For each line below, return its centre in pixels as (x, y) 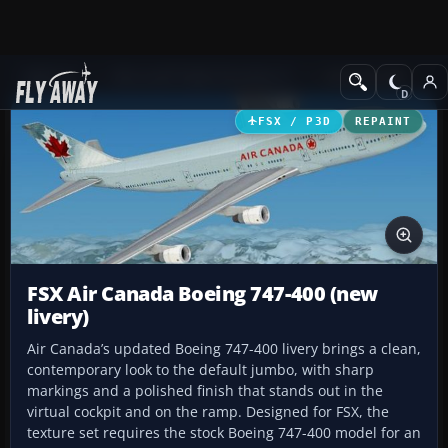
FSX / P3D (294, 120)
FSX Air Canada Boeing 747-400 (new (203, 294)
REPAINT (382, 120)
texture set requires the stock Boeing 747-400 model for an (224, 433)
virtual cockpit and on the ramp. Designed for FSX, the (208, 412)
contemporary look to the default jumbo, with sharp (200, 370)
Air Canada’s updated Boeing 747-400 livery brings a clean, (224, 349)
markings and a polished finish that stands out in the (205, 391)
